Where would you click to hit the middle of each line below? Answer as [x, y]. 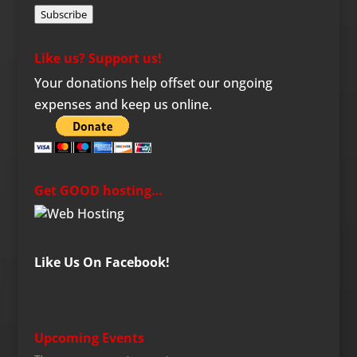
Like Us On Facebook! [102, 263]
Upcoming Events [89, 337]
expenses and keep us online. [123, 104]
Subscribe [63, 15]
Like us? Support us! [98, 58]
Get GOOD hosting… [98, 191]
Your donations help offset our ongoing [153, 82]
